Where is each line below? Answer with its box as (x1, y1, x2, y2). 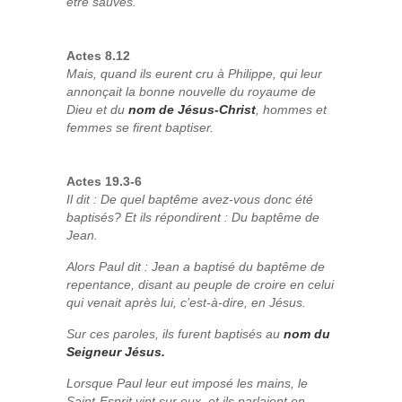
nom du (284, 327, 330, 341)
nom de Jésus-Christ (128, 102, 256, 117)
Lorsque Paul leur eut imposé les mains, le (66, 376, 308, 390)
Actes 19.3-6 (66, 174, 142, 188)
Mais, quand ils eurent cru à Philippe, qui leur (66, 66, 322, 81)
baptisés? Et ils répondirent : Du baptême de (66, 210, 319, 224)
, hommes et (256, 102, 327, 117)
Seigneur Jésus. (66, 345, 165, 359)
